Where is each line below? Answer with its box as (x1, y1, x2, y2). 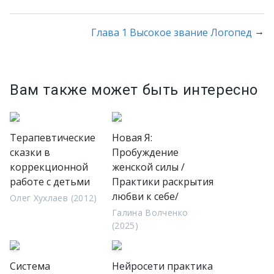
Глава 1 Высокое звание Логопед (91, 26, 252, 39)
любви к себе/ (112, 190, 179, 203)
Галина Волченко (112, 207, 188, 218)
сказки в (10, 146, 50, 159)
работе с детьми (10, 175, 90, 188)
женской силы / (112, 160, 185, 174)
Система (10, 259, 50, 273)
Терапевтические (10, 131, 95, 144)
